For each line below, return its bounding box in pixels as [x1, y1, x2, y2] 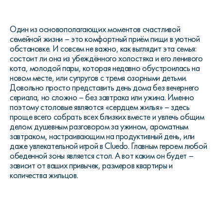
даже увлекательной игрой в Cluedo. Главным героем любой [10, 141, 207, 151]
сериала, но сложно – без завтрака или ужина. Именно [10, 92, 194, 103]
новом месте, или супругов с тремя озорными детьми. [10, 73, 187, 83]
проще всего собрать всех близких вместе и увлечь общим [10, 111, 204, 122]
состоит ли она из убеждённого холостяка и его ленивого [10, 53, 203, 64]
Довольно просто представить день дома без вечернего [10, 82, 199, 93]
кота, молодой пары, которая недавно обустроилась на [10, 63, 200, 73]
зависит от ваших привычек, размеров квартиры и [10, 160, 173, 171]
